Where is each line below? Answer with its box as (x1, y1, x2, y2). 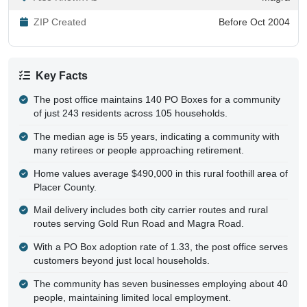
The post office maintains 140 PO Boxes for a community (33, 94, 280, 105)
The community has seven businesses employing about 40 (33, 278, 288, 289)
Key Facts (36, 69, 88, 82)
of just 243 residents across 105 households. (33, 108, 228, 119)
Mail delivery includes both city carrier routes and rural (33, 205, 268, 216)
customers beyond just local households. (33, 256, 210, 267)
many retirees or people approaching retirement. (33, 145, 244, 156)
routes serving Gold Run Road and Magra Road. (33, 219, 244, 230)
